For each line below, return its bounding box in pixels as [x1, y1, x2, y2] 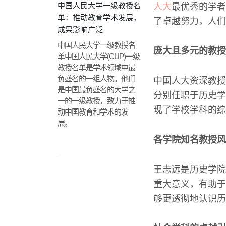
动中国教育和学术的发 [58, 107, 128, 116]
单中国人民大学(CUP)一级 [58, 52, 140, 61]
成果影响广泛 [58, 25, 103, 34]
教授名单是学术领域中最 [58, 63, 135, 72]
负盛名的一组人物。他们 [58, 74, 135, 83]
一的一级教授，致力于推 [58, 96, 135, 105]
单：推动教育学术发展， [58, 13, 141, 22]
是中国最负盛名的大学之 [58, 85, 135, 94]
